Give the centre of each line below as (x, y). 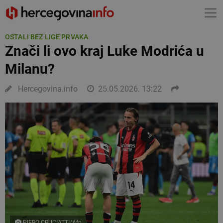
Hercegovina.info (47, 89)
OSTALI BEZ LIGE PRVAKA (47, 37)
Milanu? (30, 69)
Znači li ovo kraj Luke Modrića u (105, 51)
